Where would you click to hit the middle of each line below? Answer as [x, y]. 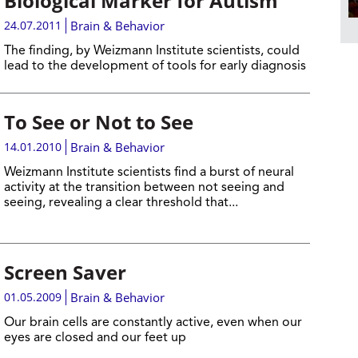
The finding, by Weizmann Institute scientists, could [151, 51]
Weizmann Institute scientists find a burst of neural [149, 173]
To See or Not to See [98, 122]
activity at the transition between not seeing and [144, 188]
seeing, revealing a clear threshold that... [121, 203]
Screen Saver [65, 272]
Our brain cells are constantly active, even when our [153, 323]
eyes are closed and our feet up [95, 338]
